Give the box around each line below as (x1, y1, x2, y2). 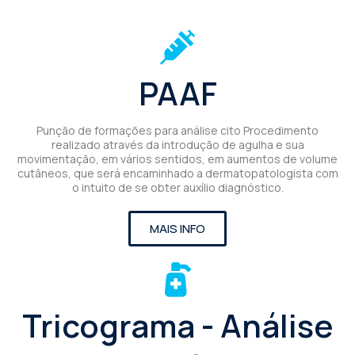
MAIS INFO (150, 219, 205, 237)
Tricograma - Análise (21, 303, 334, 347)
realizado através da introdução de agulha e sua (51, 136, 304, 152)
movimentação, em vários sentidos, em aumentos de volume (17, 151, 338, 166)
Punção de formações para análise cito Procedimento (36, 122, 319, 138)
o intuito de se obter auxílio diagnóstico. (71, 179, 284, 195)
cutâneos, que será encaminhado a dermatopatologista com (17, 165, 338, 181)
